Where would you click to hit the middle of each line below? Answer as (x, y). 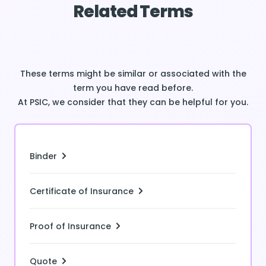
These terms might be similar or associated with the (133, 74)
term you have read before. (133, 88)
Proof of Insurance (70, 226)
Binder (43, 156)
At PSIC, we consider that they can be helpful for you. (133, 102)
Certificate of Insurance (82, 191)
